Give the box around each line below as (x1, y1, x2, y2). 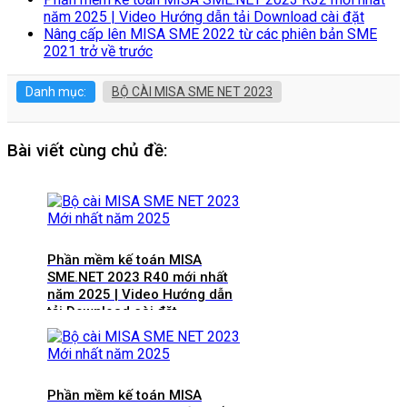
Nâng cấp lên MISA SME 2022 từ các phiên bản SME (44, 25, 377, 43)
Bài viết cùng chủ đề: (7, 140, 167, 161)
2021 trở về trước (44, 43, 153, 60)
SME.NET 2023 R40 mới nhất (47, 268, 228, 285)
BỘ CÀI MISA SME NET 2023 (112, 84, 273, 99)
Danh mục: (25, 84, 86, 99)
